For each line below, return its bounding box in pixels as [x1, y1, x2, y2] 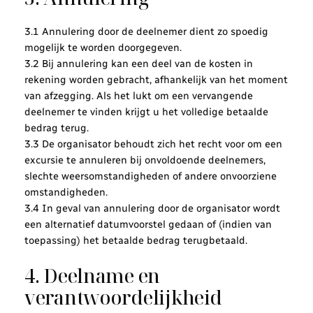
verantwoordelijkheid [24, 284, 222, 310]
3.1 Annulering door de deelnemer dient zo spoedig [24, 25, 268, 38]
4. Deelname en [24, 262, 161, 289]
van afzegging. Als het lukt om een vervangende [24, 89, 253, 103]
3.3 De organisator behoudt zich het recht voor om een [24, 138, 282, 151]
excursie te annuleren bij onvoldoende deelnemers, [24, 154, 265, 167]
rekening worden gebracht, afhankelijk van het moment [24, 73, 288, 87]
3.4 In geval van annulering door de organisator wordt [24, 202, 280, 215]
